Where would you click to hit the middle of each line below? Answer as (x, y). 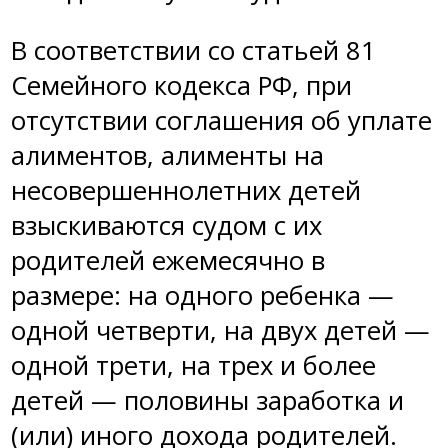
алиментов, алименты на (167, 155)
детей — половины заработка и (207, 400)
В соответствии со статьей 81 (193, 50)
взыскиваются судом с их (166, 225)
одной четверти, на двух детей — (220, 330)
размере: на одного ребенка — (202, 295)
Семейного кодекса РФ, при (181, 85)
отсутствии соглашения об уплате (221, 120)
